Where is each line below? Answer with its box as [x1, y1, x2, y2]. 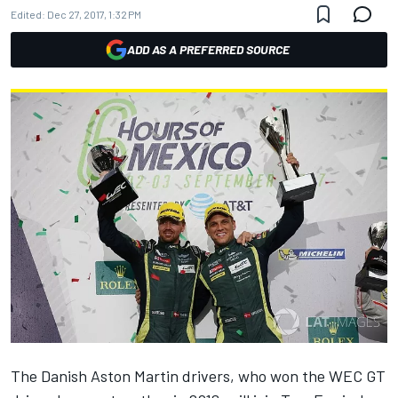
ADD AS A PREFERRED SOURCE [126, 42, 290, 57]
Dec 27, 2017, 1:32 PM [47, 8, 141, 20]
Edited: [11, 8, 45, 20]
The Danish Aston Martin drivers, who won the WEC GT [11, 366, 386, 386]
